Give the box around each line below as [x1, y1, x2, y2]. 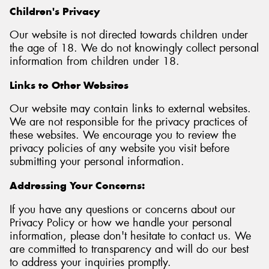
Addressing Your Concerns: [10, 179, 145, 193]
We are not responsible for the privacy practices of [10, 115, 247, 130]
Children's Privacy [10, 4, 100, 18]
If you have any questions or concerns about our [10, 202, 235, 217]
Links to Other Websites [10, 78, 128, 92]
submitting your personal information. [10, 154, 184, 169]
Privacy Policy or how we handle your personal [10, 215, 232, 230]
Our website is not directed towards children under [10, 28, 248, 43]
